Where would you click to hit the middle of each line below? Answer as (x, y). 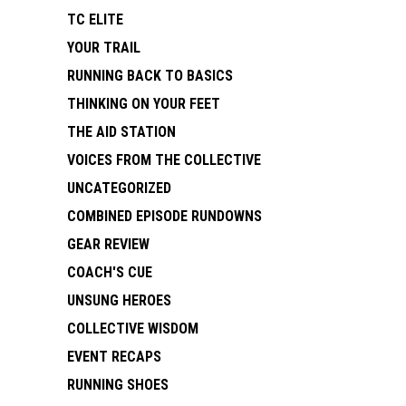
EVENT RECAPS (114, 357)
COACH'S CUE (110, 272)
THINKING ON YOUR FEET (144, 104)
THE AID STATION (121, 132)
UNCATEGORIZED (119, 188)
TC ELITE (95, 19)
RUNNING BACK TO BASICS (150, 76)
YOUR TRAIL (104, 48)
